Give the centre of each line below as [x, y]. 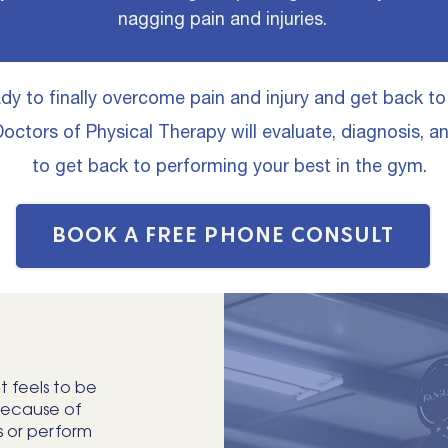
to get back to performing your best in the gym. [231, 165]
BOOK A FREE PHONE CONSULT [223, 236]
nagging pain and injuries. [225, 18]
